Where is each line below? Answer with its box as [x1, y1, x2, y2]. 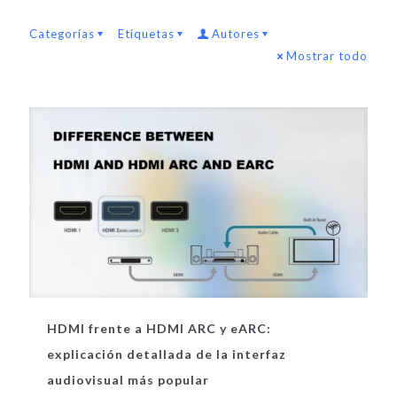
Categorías [29, 27, 95, 41]
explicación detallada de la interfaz [47, 346, 286, 362]
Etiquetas [118, 27, 175, 41]
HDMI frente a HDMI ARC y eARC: [47, 320, 271, 336]
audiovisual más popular [47, 371, 209, 387]
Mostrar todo [286, 49, 368, 63]
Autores [212, 27, 260, 41]
